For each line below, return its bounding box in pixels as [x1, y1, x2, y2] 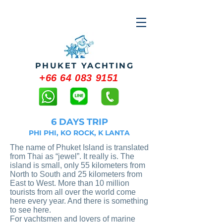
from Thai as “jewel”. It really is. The [10, 152, 134, 161]
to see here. [10, 206, 51, 214]
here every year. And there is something [10, 197, 148, 205]
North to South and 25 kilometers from [10, 170, 142, 178]
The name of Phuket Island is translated [10, 143, 149, 152]
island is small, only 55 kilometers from [10, 161, 145, 169]
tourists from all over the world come [10, 188, 136, 196]
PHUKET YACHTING [35, 61, 134, 70]
